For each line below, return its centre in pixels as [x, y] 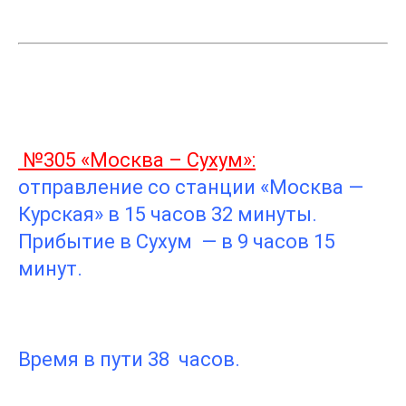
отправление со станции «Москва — [191, 187]
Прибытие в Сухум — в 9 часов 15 [177, 241]
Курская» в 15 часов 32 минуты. [168, 214]
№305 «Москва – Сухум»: [137, 159]
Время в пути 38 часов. [129, 359]
